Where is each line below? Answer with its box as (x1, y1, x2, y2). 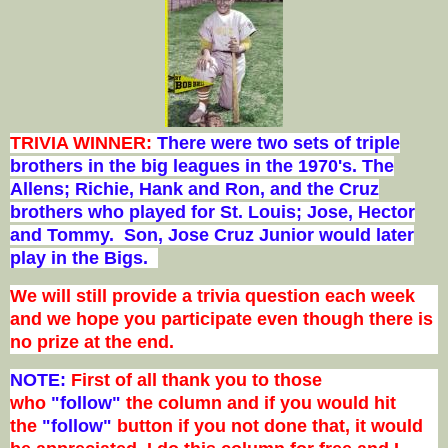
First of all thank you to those (71, 370, 322, 391)
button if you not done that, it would (112, 416, 423, 437)
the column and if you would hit (121, 393, 396, 414)
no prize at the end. (10, 332, 179, 353)
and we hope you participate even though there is (10, 309, 433, 330)
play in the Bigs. (10, 247, 158, 268)
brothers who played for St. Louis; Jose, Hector (10, 201, 415, 222)
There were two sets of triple (157, 132, 400, 153)
